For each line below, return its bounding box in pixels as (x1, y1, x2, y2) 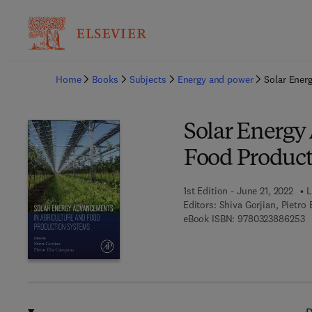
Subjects (129, 73, 166, 86)
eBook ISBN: (182, 212, 235, 225)
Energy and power (177, 73, 253, 86)
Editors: (182, 198, 217, 211)
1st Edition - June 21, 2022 (182, 185, 294, 197)
